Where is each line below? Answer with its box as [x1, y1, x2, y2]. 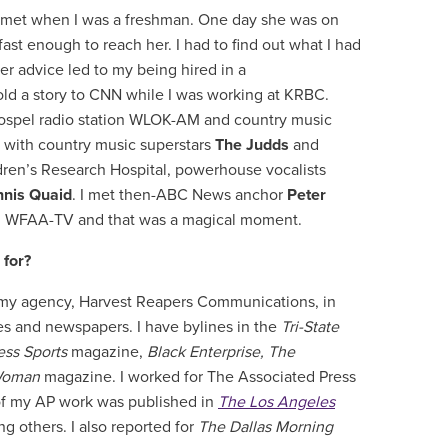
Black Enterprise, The [147, 342, 295, 362]
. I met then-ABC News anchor [72, 185, 287, 205]
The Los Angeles [218, 392, 335, 412]
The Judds [215, 135, 293, 155]
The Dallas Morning [198, 417, 333, 437]
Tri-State [281, 317, 339, 337]
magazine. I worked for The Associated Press [40, 367, 356, 387]
